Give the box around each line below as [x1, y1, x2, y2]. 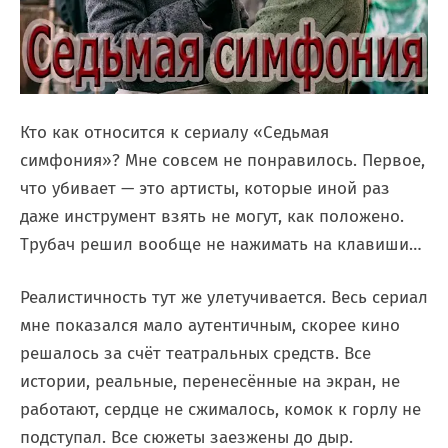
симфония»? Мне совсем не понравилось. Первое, [20, 149, 425, 171]
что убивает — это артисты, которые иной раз [20, 177, 390, 199]
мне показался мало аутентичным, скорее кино [20, 314, 400, 336]
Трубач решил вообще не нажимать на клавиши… [20, 233, 422, 255]
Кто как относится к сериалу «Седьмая [20, 121, 329, 143]
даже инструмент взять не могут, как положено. [20, 205, 404, 227]
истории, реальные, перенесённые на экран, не [20, 370, 400, 392]
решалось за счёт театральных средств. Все [20, 342, 371, 364]
